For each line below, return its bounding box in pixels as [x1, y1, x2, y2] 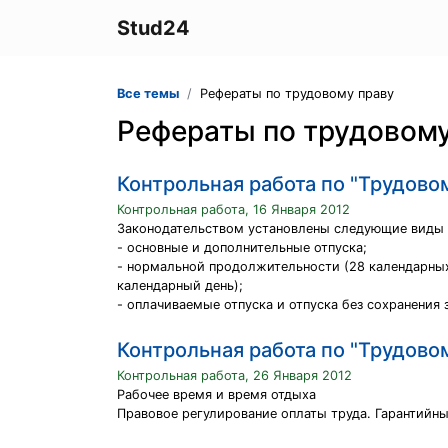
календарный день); [117, 278, 243, 293]
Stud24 [117, 16, 190, 40]
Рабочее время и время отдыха [117, 387, 316, 402]
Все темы [117, 86, 179, 101]
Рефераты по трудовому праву [200, 86, 394, 101]
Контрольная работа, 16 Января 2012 [117, 202, 350, 217]
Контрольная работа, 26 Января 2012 [117, 368, 352, 383]
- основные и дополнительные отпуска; [117, 240, 367, 255]
